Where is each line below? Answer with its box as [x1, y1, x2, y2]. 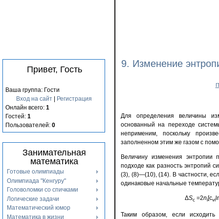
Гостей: [5, 113, 27, 120]
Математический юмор [7, 204, 70, 212]
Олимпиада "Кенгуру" [7, 177, 66, 184]
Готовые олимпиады [7, 168, 64, 175]
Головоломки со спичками [7, 186, 78, 194]
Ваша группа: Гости [5, 87, 60, 93]
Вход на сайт [16, 95, 52, 102]
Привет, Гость [26, 65, 82, 74]
